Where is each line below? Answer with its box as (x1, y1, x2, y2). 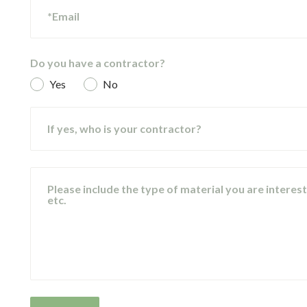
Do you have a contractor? (30, 56, 165, 70)
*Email (47, 10, 79, 23)
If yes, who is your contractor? (47, 122, 201, 136)
